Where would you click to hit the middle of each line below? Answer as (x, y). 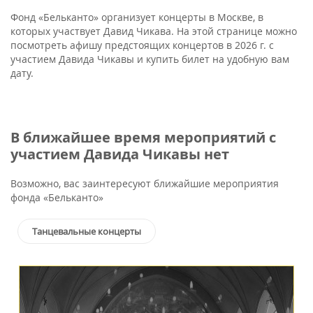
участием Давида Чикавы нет (120, 154)
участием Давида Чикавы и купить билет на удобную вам (150, 59)
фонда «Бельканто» (57, 197)
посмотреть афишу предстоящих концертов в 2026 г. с (142, 45)
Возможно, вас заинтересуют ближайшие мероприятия (145, 183)
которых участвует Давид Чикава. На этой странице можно (154, 31)
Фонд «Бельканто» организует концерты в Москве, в (137, 17)
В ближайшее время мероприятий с (143, 137)
